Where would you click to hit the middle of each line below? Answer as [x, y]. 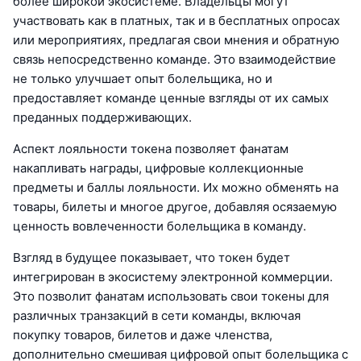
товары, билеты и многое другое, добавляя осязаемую [175, 207]
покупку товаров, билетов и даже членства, [143, 335]
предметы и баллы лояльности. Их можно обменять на [176, 188]
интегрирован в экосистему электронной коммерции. [173, 277]
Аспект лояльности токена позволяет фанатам [151, 149]
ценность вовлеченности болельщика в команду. [160, 226]
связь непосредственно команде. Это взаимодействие [174, 60]
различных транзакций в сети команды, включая [157, 316]
